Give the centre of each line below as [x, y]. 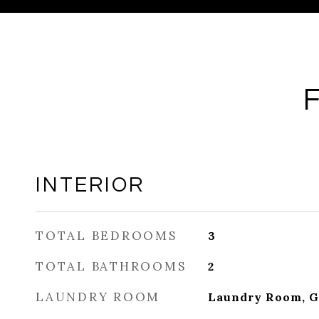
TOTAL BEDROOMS [106, 236]
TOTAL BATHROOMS [111, 266]
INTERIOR [90, 185]
